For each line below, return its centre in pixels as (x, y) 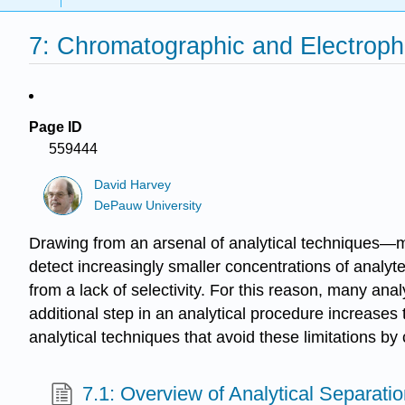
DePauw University (148, 205)
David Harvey (133, 185)
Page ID (56, 127)
